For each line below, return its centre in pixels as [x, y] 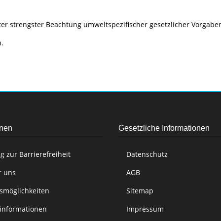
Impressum [145, 209]
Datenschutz [147, 154]
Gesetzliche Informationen [164, 128]
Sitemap [140, 191]
